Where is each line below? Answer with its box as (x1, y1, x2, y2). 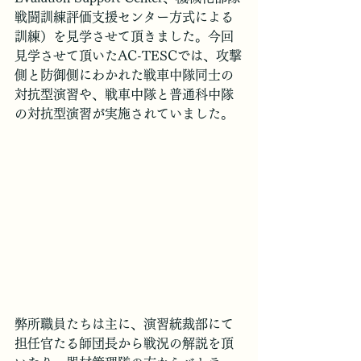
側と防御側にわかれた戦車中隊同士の (15, 68, 234, 81)
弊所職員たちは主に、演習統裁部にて (15, 317, 234, 331)
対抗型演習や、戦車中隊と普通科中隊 (15, 88, 234, 101)
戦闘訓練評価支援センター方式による (15, 10, 234, 23)
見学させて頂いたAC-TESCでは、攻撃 (15, 49, 242, 62)
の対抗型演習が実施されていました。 (15, 107, 234, 120)
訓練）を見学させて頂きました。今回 (15, 30, 234, 43)
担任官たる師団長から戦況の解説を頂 (15, 337, 234, 351)
